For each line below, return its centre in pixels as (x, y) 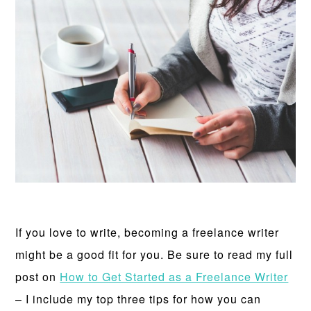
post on (38, 276)
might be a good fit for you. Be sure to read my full (154, 254)
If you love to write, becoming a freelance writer (148, 232)
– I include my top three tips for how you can (138, 299)
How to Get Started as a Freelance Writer (174, 276)
